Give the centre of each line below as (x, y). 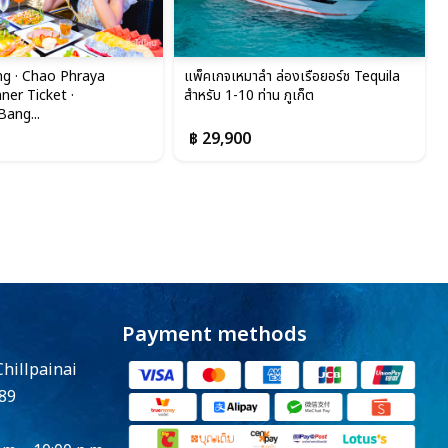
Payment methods (214, 335)
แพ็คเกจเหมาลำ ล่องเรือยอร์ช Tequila (292, 77)
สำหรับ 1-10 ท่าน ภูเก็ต (249, 96)
